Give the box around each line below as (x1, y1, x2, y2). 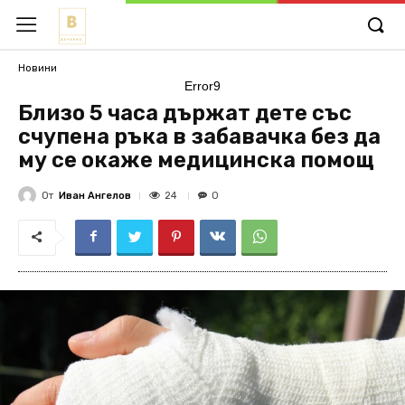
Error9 (184, 79, 221, 93)
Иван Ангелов (59, 189, 131, 202)
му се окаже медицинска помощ (18, 147, 374, 173)
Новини (18, 61, 57, 74)
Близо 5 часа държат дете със (18, 100, 352, 126)
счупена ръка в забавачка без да (18, 124, 381, 149)
